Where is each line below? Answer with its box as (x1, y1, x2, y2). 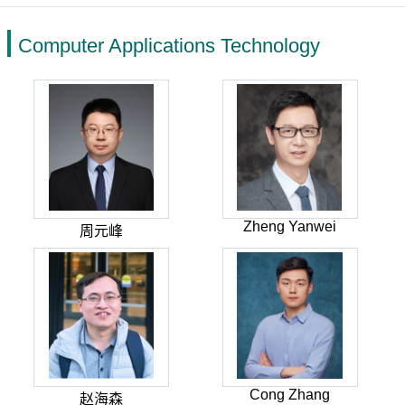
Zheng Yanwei (243, 219, 337, 234)
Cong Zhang (250, 387, 331, 402)
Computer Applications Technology (18, 34, 320, 57)
